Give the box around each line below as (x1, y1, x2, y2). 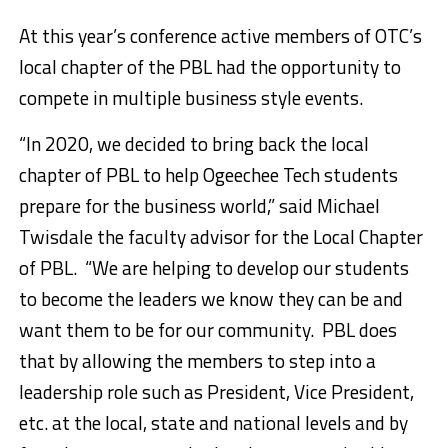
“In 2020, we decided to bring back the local (18, 128, 369, 158)
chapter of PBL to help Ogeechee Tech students (18, 159, 398, 189)
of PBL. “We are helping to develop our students (18, 252, 409, 282)
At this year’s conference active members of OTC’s (18, 20, 422, 50)
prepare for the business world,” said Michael (18, 190, 380, 220)
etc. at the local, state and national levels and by (18, 407, 408, 437)
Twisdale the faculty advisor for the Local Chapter (18, 221, 423, 251)
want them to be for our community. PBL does (18, 314, 397, 344)
